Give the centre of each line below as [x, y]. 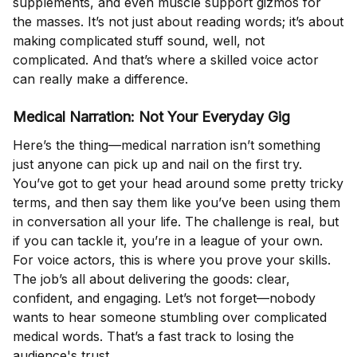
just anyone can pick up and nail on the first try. [157, 165]
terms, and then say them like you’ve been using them [177, 203]
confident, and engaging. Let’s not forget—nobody [164, 298]
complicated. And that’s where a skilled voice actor [166, 60]
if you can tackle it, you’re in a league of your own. [168, 241]
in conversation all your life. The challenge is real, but [176, 222]
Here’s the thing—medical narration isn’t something [167, 145]
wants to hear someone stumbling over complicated [170, 318]
